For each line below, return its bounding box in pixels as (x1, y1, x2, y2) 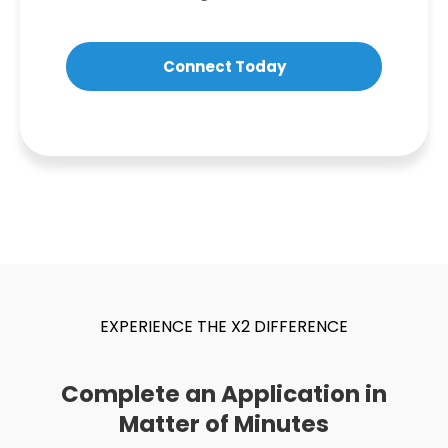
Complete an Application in (61, 378, 387, 411)
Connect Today (162, 56, 286, 78)
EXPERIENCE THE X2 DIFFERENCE (100, 315, 348, 339)
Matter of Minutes (119, 408, 329, 441)
